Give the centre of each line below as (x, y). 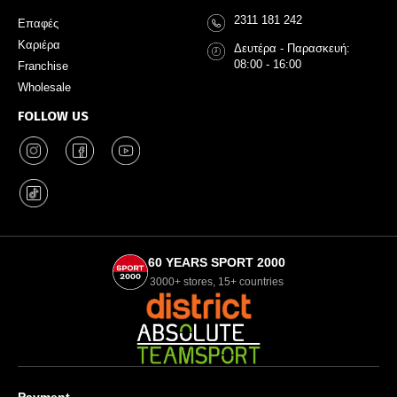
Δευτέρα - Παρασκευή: (292, 48)
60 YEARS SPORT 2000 (216, 262)
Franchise (43, 66)
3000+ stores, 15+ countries (216, 281)
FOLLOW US (53, 116)
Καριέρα (39, 44)
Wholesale (44, 87)
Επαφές (38, 23)
